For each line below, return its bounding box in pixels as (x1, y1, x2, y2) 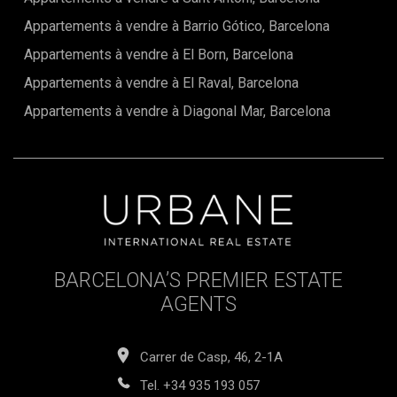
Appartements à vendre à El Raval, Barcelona (24, 74, 299, 92)
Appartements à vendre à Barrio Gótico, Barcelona (24, 18, 330, 35)
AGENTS (160, 292, 237, 317)
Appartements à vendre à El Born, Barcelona (24, 46, 293, 64)
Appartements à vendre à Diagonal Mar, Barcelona (24, 103, 331, 121)
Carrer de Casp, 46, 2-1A (139, 349, 283, 366)
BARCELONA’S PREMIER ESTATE (54, 269, 343, 293)
